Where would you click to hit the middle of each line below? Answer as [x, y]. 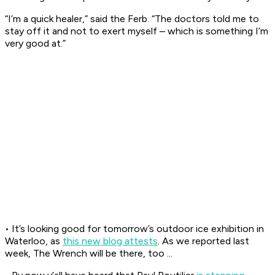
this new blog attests [110, 241]
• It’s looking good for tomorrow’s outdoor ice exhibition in [134, 229]
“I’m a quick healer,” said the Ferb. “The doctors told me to [132, 19]
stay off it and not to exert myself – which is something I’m [137, 31]
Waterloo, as [34, 241]
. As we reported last [203, 241]
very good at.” [35, 44]
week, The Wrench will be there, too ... [89, 254]
